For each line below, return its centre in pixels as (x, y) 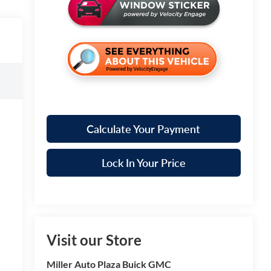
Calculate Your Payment (144, 129)
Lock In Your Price (143, 163)
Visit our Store (94, 240)
